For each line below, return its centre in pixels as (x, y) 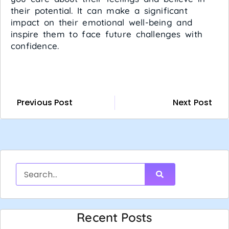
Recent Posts (114, 217)
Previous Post (45, 103)
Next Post (192, 103)
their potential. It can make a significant (99, 11)
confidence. (35, 46)
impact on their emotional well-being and (102, 22)
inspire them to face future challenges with (107, 34)
